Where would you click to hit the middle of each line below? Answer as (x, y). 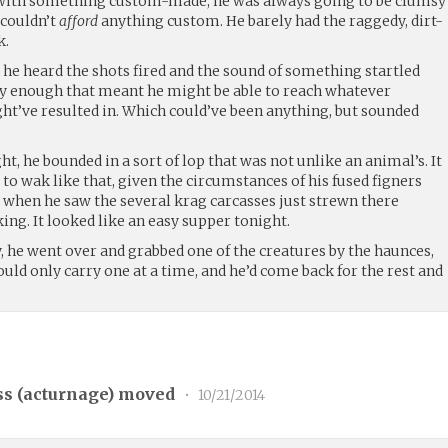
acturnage (65, 394)
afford (79, 20)
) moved (143, 394)
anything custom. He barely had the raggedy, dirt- (271, 20)
